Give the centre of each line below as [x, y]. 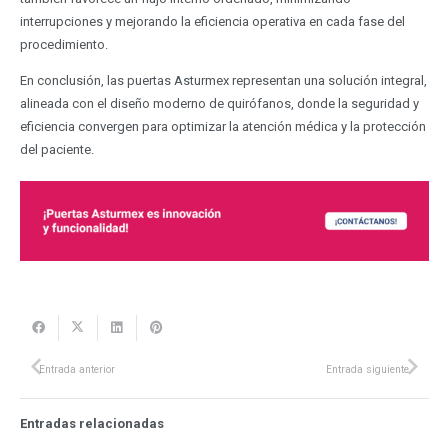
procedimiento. [63, 44]
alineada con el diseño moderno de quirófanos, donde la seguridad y [219, 103]
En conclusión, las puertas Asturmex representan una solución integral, [223, 80]
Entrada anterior [77, 369]
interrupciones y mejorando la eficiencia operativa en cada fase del [212, 21]
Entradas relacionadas [91, 423]
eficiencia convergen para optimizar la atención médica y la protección [222, 126]
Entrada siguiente [367, 369]
